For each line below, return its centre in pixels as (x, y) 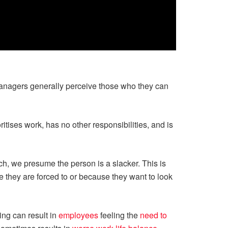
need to (153, 215)
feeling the (119, 215)
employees (78, 215)
